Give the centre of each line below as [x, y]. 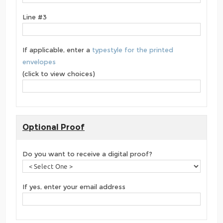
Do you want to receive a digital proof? [87, 154]
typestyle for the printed [133, 50]
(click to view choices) [59, 74]
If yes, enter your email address [74, 187]
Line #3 [35, 17]
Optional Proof [54, 127]
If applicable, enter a [57, 50]
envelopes [39, 62]
